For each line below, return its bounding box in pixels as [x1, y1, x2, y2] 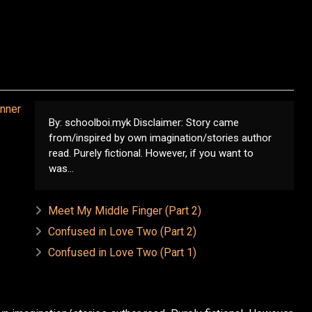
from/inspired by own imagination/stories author [49, 132, 272, 145]
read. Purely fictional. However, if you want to [49, 147, 253, 160]
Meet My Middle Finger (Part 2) [48, 204, 201, 218]
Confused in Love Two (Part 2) [48, 225, 196, 239]
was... [49, 162, 74, 175]
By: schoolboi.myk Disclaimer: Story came [49, 116, 239, 130]
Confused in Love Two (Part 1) [48, 246, 196, 260]
